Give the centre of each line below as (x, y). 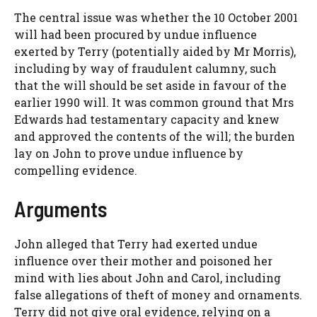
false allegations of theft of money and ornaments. (158, 295)
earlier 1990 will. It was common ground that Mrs (154, 103)
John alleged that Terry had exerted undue (136, 244)
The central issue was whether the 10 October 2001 (156, 18)
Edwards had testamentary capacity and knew (147, 120)
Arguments (60, 209)
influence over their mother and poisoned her (143, 261)
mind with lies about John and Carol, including (148, 278)
